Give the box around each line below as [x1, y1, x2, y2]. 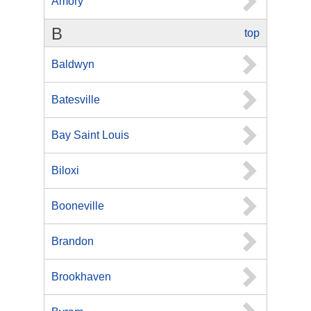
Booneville [51, 200, 104, 212]
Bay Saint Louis [51, 129, 129, 141]
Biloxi [51, 165, 79, 176]
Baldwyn [51, 58, 94, 70]
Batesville [51, 94, 100, 106]
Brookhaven [51, 271, 111, 283]
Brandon [51, 235, 94, 247]
